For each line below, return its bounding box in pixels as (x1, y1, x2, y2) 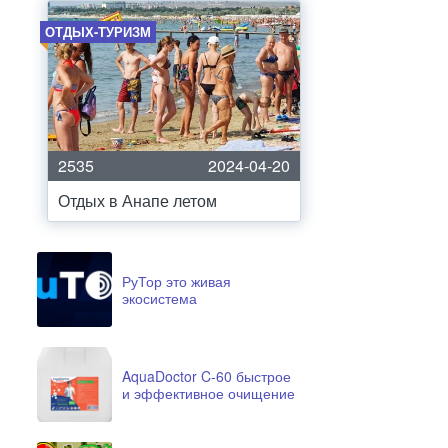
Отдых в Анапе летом (58, 189, 217, 212)
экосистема (122, 287, 197, 308)
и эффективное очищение (122, 382, 295, 403)
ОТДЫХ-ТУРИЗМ (45, 22, 151, 41)
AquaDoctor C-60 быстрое (122, 365, 291, 386)
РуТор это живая (122, 270, 231, 291)
